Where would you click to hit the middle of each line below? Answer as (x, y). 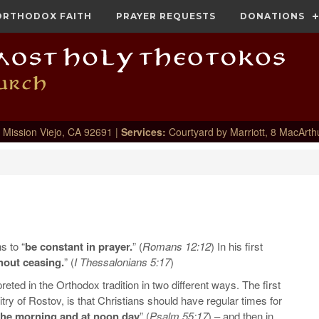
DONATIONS (272, 16)
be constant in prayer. (79, 247)
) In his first (237, 246)
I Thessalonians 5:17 (122, 262)
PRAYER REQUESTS (166, 16)
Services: (143, 132)
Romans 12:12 (177, 246)
